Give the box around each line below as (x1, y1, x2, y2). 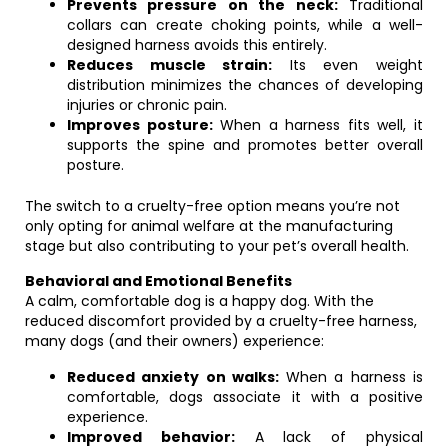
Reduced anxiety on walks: (67, 367, 279, 387)
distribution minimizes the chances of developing (67, 75, 423, 95)
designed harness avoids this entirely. (67, 35, 327, 55)
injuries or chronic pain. (67, 95, 227, 115)
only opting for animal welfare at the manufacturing (25, 216, 393, 236)
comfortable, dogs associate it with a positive (67, 387, 423, 407)
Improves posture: (67, 115, 213, 135)
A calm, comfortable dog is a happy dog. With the (25, 291, 374, 311)
